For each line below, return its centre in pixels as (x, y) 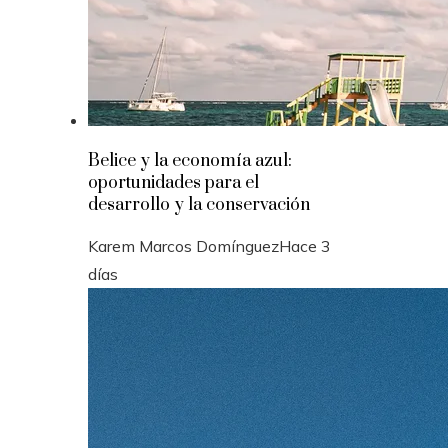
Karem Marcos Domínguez (183, 246)
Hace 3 (305, 246)
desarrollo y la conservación (199, 205)
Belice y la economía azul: (190, 161)
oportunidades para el (173, 183)
